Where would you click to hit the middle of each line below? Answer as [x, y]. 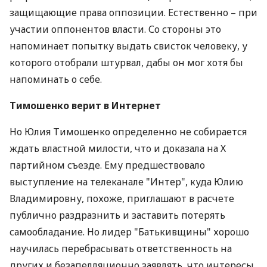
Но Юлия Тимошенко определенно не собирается [128, 132]
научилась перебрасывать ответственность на [121, 249]
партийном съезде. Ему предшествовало [107, 165]
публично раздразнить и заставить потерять [117, 215]
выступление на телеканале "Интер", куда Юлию [126, 182]
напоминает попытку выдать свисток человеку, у [128, 46]
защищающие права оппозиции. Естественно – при [133, 13]
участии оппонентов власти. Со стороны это [115, 29]
